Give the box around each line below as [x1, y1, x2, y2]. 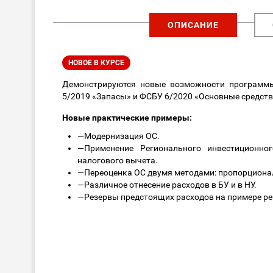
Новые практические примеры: [62, 113, 192, 123]
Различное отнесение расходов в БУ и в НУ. [84, 180, 257, 190]
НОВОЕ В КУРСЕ [68, 58, 124, 68]
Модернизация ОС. [84, 131, 160, 141]
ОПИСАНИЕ [167, 20, 219, 30]
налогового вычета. [77, 155, 158, 166]
